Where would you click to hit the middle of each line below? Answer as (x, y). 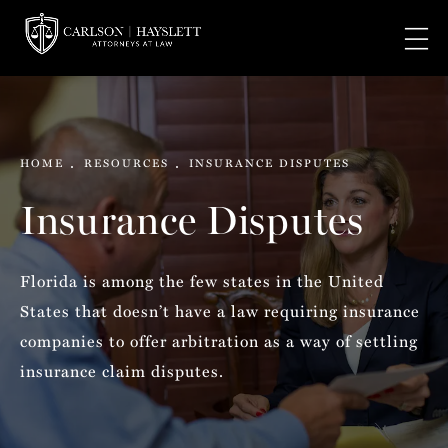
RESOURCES (126, 162)
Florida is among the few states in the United (202, 281)
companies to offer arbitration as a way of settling (219, 341)
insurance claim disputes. (122, 371)
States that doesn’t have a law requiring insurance (220, 311)
